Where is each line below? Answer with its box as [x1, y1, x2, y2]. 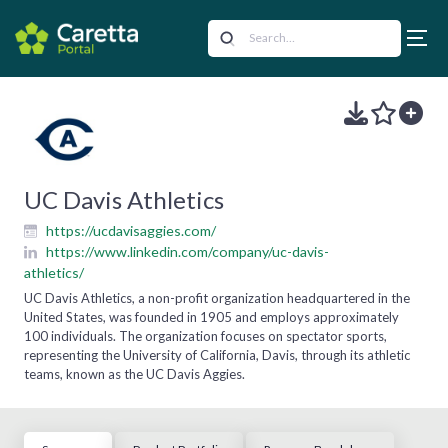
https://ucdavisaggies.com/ [46, 221, 216, 239]
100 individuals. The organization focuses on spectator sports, [24, 327, 387, 344]
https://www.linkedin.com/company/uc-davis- [46, 242, 329, 260]
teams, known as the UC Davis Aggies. [24, 365, 245, 382]
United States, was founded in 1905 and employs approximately [24, 308, 399, 325]
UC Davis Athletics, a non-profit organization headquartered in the [24, 289, 410, 306]
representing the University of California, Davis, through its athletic [24, 346, 410, 363]
